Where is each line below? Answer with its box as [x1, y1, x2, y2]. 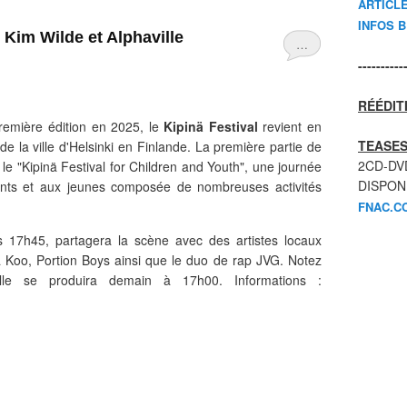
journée [278, 157, 322, 175]
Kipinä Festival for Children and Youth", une [21, 157, 278, 175]
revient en [257, 117, 323, 135]
